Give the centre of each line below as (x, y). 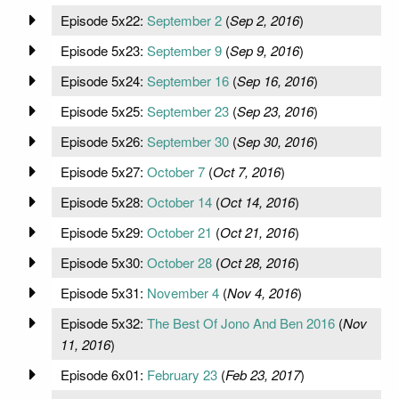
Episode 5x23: (103, 50)
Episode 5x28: (103, 201)
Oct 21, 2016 (257, 232)
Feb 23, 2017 (262, 374)
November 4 (183, 292)
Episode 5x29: (103, 232)
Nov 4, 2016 (262, 292)
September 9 (184, 50)
